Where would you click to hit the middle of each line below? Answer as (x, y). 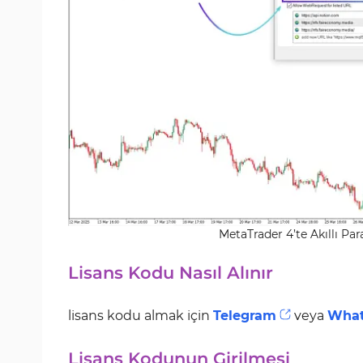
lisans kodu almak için (141, 316)
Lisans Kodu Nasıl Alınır (171, 273)
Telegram (245, 316)
